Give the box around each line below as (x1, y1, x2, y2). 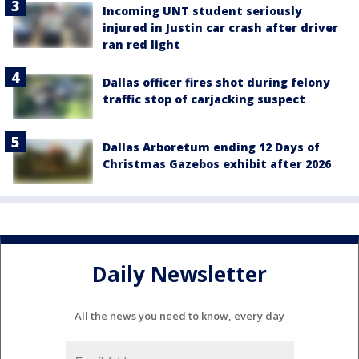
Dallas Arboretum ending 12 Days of (103, 139, 320, 155)
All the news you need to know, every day (75, 308, 284, 323)
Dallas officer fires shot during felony (103, 75, 330, 91)
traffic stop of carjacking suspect (103, 91, 305, 107)
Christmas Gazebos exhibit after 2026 (103, 155, 331, 171)
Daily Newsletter (92, 260, 267, 289)
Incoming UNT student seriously (103, 3, 302, 19)
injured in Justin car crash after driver (103, 20, 338, 36)
